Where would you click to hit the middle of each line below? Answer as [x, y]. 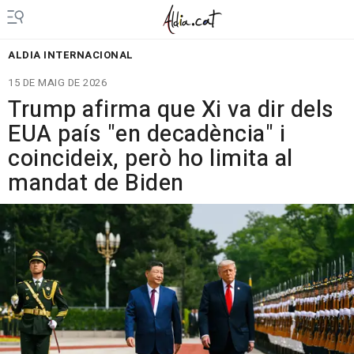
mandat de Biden [96, 183]
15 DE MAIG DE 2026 [57, 83]
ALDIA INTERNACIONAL [71, 55]
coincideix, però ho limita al [151, 159]
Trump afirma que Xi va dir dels [171, 110]
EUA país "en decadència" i [147, 134]
